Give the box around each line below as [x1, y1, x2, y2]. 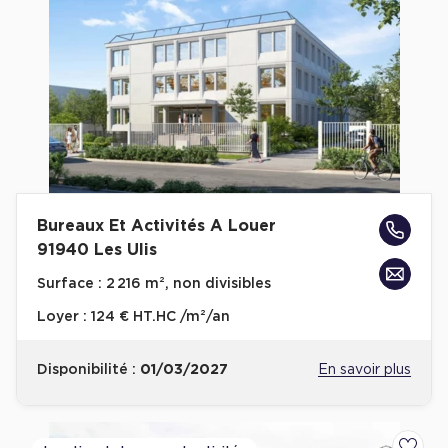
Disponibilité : [37, 363, 140, 377]
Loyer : [37, 310, 91, 324]
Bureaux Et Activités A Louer [37, 218, 276, 234]
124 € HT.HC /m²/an [91, 310, 230, 324]
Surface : [37, 277, 102, 291]
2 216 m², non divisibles [102, 277, 271, 291]
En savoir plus [318, 363, 411, 377]
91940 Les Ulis [37, 242, 157, 258]
